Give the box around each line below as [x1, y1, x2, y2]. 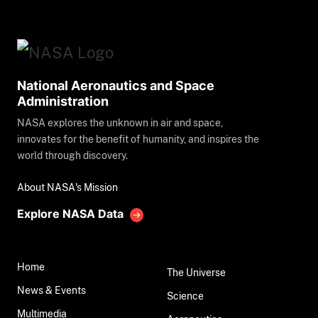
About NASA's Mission [17, 181, 118, 194]
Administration [17, 94, 109, 109]
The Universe [185, 266, 226, 279]
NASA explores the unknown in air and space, [17, 117, 223, 129]
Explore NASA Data [17, 207, 124, 221]
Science [166, 290, 204, 302]
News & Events [55, 284, 86, 297]
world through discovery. [17, 150, 128, 162]
